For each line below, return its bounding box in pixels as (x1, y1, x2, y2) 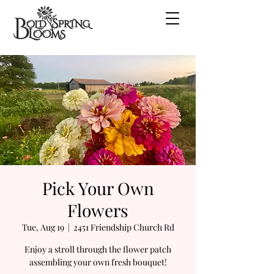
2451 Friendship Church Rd (73, 221, 174, 233)
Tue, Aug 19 (21, 221, 64, 233)
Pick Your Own (42, 177, 154, 199)
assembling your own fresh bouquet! (29, 256, 167, 268)
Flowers (67, 199, 128, 221)
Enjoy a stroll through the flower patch (24, 243, 171, 255)
